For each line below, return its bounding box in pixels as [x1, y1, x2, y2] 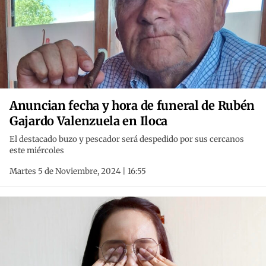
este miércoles [9, 145, 64, 156]
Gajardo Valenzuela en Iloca [9, 113, 168, 129]
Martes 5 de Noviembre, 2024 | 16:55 [9, 166, 146, 177]
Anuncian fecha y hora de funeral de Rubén [9, 98, 255, 113]
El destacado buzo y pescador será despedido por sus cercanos [9, 134, 244, 145]
